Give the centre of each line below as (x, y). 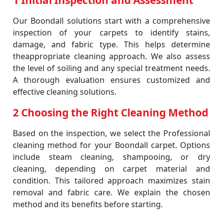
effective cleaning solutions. (65, 92)
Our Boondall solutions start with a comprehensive (111, 21)
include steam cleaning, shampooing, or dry (111, 157)
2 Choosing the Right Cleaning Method (110, 112)
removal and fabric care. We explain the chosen (111, 192)
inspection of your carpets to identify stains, (111, 33)
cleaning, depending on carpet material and (111, 169)
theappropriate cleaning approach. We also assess (111, 56)
